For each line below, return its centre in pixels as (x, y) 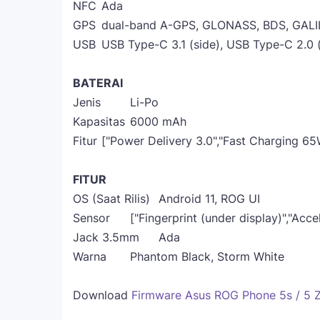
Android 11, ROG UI (209, 199)
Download (102, 295)
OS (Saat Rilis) (111, 199)
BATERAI (98, 83)
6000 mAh (158, 121)
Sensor (91, 218)
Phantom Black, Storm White (207, 256)
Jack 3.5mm (106, 237)
